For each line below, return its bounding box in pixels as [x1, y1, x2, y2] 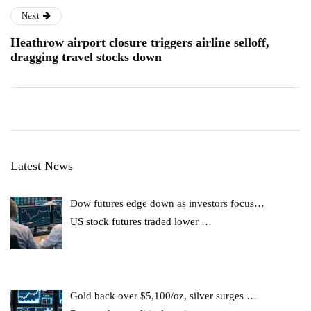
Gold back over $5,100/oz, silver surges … [70, 290, 258, 302]
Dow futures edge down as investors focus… [70, 197, 265, 209]
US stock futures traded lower [70, 215, 202, 227]
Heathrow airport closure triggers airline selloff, [10, 35, 269, 49]
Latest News [10, 158, 73, 173]
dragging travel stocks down [10, 49, 162, 64]
